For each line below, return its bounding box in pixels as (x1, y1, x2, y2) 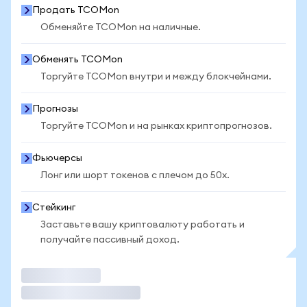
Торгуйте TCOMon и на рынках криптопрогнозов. (40, 121, 272, 131)
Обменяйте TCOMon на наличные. (40, 23, 201, 32)
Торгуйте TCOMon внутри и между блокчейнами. (40, 72, 271, 82)
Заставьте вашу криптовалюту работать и (40, 220, 245, 230)
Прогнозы (32, 104, 78, 114)
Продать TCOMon (32, 5, 119, 15)
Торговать (21, 268, 73, 282)
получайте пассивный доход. (40, 235, 180, 245)
